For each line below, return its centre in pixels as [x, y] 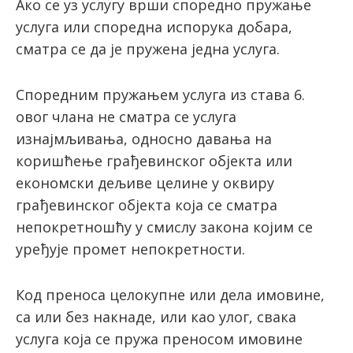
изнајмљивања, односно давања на [144, 139]
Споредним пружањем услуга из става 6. [160, 95]
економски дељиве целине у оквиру [145, 183]
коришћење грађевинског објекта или [154, 161]
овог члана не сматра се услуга [126, 117]
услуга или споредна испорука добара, [154, 27]
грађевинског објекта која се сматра [147, 205]
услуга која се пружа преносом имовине [159, 339]
